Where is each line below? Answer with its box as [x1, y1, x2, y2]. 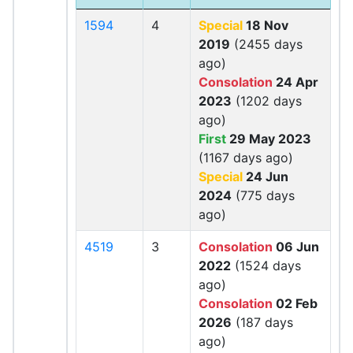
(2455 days [230, 36, 303, 52]
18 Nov [243, 17, 288, 33]
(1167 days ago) [199, 150, 293, 165]
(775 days [232, 188, 295, 203]
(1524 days [231, 258, 301, 273]
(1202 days [232, 93, 302, 109]
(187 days [232, 314, 293, 330]
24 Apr [273, 74, 318, 90]
